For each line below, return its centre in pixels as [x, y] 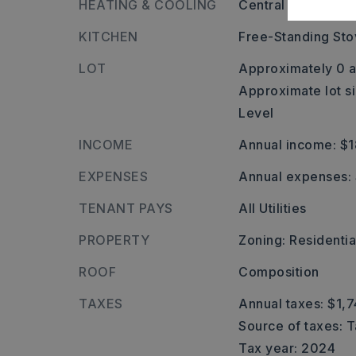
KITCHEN [108, 37]
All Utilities [273, 208]
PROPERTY [114, 240]
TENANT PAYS [126, 208]
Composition [279, 272]
